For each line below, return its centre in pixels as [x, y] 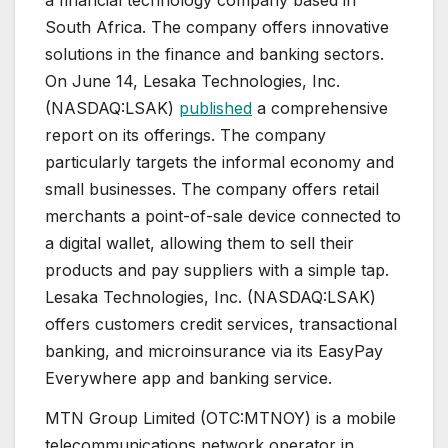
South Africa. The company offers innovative [217, 27]
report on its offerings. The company [185, 135]
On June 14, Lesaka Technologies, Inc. [192, 81]
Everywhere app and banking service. [188, 378]
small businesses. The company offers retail [212, 189]
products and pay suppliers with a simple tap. [217, 270]
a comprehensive [320, 108]
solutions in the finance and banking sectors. [214, 54]
